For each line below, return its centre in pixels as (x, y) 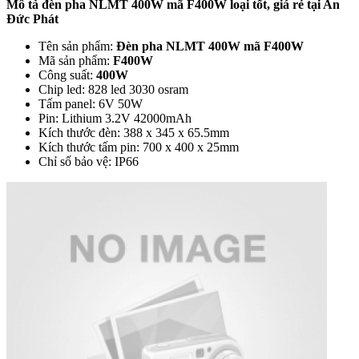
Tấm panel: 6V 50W (91, 103)
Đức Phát (32, 18)
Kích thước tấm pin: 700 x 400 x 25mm (139, 147)
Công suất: (67, 75)
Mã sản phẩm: (76, 60)
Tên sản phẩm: (77, 46)
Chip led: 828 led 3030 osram (113, 89)
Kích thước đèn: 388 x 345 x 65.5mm (134, 132)
